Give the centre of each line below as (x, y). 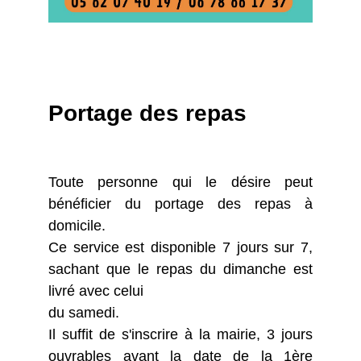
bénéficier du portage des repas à (180, 204)
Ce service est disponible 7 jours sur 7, (180, 248)
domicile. (77, 226)
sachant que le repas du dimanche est (180, 270)
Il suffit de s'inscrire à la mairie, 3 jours (180, 335)
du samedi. (84, 313)
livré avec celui (96, 291)
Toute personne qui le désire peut (180, 183)
